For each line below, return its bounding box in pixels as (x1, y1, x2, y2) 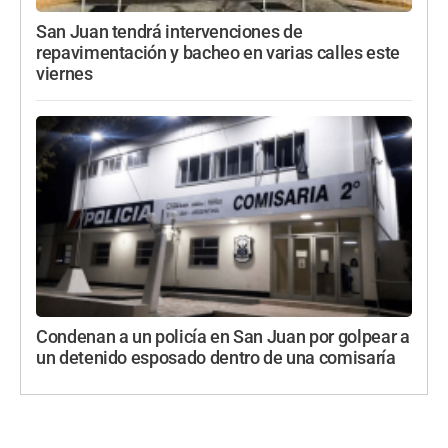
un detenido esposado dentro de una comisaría (36, 348, 396, 369)
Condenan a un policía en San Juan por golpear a (36, 327, 410, 348)
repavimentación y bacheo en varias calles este (36, 43, 400, 64)
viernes (36, 64, 93, 85)
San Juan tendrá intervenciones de (36, 22, 303, 43)
